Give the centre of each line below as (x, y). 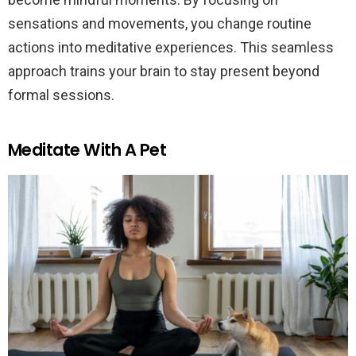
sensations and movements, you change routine (160, 24)
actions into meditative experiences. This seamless (171, 48)
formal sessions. (61, 95)
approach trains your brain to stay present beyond (164, 72)
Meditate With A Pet (87, 150)
